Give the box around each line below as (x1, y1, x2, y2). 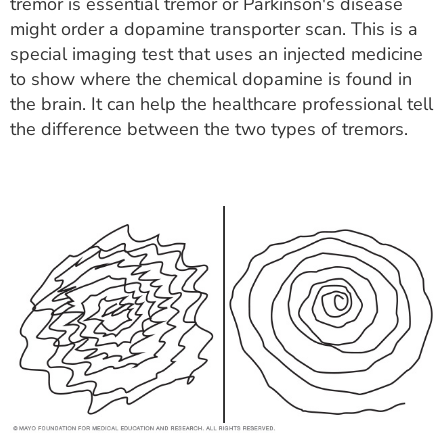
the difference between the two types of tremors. (10, 116, 408, 141)
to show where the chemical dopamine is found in (10, 66, 412, 91)
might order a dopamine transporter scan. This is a (10, 16, 418, 41)
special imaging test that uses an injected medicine (10, 41, 423, 66)
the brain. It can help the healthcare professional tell (10, 91, 433, 116)
